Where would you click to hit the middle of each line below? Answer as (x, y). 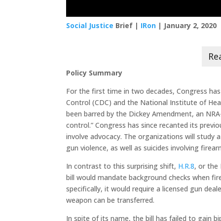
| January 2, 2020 (186, 26)
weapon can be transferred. (110, 200)
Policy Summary (94, 73)
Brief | (127, 26)
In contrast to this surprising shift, (122, 166)
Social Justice (90, 26)
